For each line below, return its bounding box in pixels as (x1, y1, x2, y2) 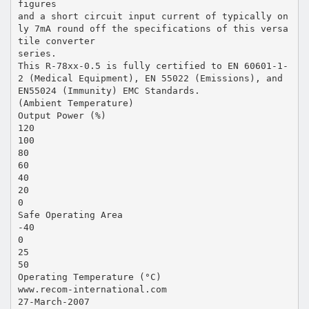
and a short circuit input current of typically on (17, 10, 288, 21)
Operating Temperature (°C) (17, 271, 161, 282)
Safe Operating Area (17, 209, 123, 220)
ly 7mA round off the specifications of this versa (17, 23, 288, 34)
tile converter (17, 35, 95, 46)
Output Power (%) (17, 110, 106, 121)
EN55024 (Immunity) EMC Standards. (17, 85, 200, 96)
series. (17, 48, 57, 59)
